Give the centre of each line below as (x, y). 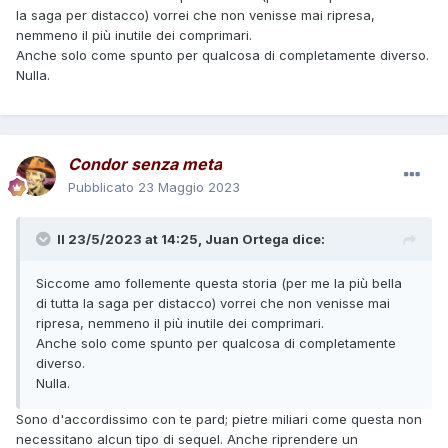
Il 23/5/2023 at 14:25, (131, 239)
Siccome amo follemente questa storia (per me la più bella (219, 283)
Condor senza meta (145, 164)
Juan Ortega (247, 239)
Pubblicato (103, 187)
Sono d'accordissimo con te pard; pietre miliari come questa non (219, 419)
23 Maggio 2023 (189, 187)
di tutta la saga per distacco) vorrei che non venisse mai (213, 303)
